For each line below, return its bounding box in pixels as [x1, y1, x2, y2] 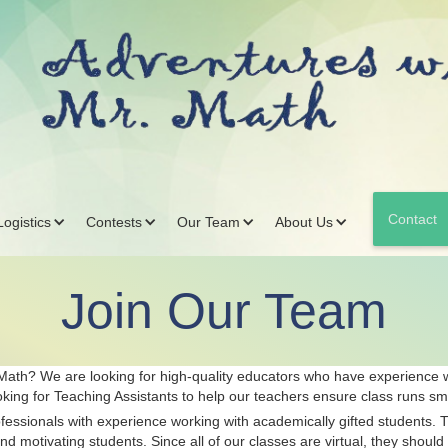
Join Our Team [61, 282, 387, 339]
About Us [274, 213, 333, 230]
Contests [85, 213, 142, 230]
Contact [387, 210, 437, 227]
